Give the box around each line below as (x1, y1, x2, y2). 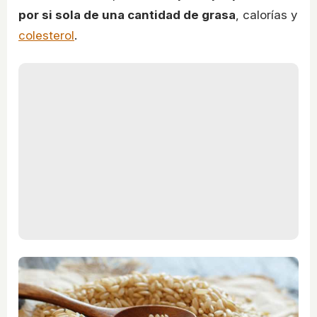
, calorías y (236, 8, 297, 23)
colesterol (18, 28, 74, 43)
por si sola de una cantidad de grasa (18, 8, 236, 23)
